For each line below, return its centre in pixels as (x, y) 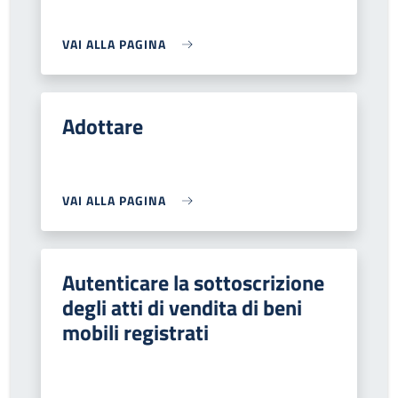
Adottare (103, 126)
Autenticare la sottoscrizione (193, 283)
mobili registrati (135, 332)
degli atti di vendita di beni (182, 307)
